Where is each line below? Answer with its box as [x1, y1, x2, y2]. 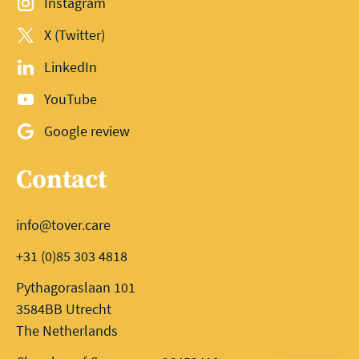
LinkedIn [44, 58, 98, 76]
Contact [16, 164, 107, 196]
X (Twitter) [44, 26, 106, 44]
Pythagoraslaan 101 [16, 278, 135, 296]
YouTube [44, 90, 98, 108]
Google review [44, 122, 131, 140]
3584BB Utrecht [16, 300, 111, 318]
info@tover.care [16, 216, 111, 234]
